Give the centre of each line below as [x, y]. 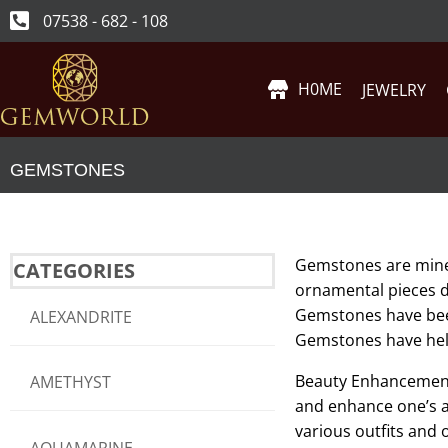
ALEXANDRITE [81, 317]
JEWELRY [394, 89]
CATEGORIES [74, 270]
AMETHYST [70, 382]
